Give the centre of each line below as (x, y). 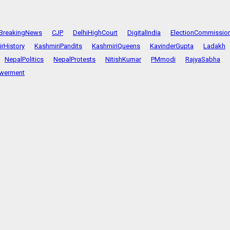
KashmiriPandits (58, 46)
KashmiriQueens (116, 46)
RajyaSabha (203, 59)
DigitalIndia (144, 32)
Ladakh (214, 46)
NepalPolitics (24, 59)
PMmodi (163, 59)
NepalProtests (74, 59)
